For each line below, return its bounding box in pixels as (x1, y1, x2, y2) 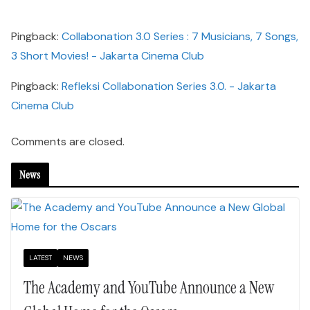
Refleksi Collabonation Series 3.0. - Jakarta (62, 79, 276, 93)
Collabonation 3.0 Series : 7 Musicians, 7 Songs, (62, 29, 298, 44)
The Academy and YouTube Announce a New (24, 277, 274, 298)
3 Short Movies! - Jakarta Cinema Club (11, 48, 204, 63)
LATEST (29, 253, 52, 262)
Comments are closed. (11, 134, 125, 149)
